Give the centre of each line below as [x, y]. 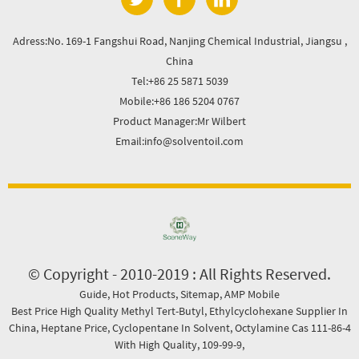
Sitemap [200, 294]
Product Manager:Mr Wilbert [179, 121]
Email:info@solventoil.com [179, 141]
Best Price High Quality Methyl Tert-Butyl [108, 311]
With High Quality [156, 344]
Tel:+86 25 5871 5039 [179, 81]
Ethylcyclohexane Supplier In [278, 311]
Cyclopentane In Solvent [171, 327]
